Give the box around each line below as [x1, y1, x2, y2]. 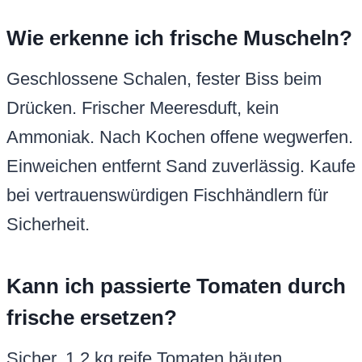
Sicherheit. [6, 214, 90, 235]
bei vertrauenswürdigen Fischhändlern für [6, 185, 328, 206]
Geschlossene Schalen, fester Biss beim [6, 69, 322, 90]
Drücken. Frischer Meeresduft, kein [6, 98, 279, 119]
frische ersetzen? [6, 305, 177, 330]
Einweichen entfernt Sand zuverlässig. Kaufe [6, 156, 356, 177]
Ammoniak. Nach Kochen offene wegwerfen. [6, 127, 353, 148]
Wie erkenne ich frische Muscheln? [6, 26, 352, 51]
